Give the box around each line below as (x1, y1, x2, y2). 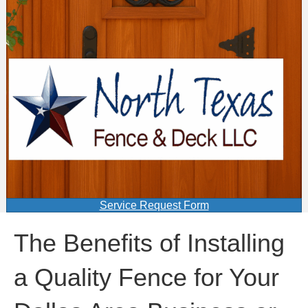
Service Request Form (99, 199, 209, 211)
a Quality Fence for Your (14, 263, 279, 291)
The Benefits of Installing (14, 229, 285, 257)
